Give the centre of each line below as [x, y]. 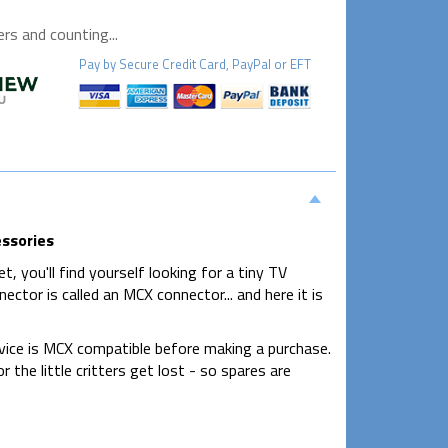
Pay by [98, 63]
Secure [138, 63]
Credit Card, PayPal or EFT [234, 63]
